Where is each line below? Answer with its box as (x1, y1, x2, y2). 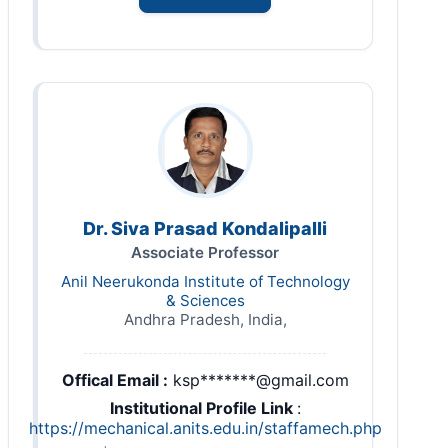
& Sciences (165, 290, 245, 310)
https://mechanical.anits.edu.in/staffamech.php (28, 417, 382, 438)
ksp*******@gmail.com (172, 369, 349, 390)
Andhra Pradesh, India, (123, 309, 287, 329)
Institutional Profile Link (109, 397, 297, 418)
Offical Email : (61, 369, 168, 390)
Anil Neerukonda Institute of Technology (60, 271, 350, 291)
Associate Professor (131, 242, 279, 262)
